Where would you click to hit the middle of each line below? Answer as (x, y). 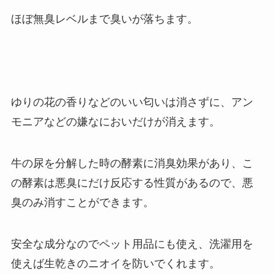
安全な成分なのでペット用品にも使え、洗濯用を (132, 244)
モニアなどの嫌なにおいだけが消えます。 (115, 121)
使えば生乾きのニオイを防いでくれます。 (115, 263)
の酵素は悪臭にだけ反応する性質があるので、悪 (132, 183)
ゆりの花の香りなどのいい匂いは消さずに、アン (132, 102)
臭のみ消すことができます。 (82, 202)
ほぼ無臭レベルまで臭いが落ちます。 (104, 19)
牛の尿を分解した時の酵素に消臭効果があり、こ (132, 163)
